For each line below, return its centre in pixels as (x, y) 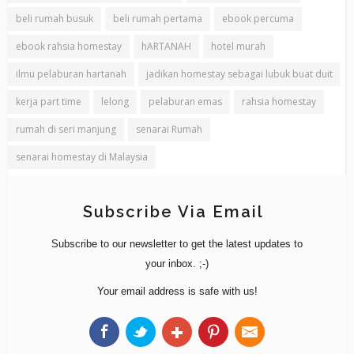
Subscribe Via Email (173, 212)
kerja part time (49, 102)
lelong (115, 102)
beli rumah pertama (158, 19)
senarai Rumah (169, 130)
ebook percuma (258, 19)
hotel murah (238, 47)
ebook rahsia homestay (69, 47)
